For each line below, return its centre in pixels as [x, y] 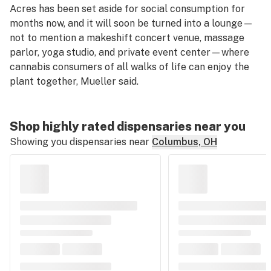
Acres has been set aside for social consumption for [127, 9]
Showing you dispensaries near [80, 142]
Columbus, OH [184, 142]
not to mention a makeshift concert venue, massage [127, 38]
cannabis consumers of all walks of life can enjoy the [129, 67]
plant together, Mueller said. [74, 81]
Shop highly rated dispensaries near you [128, 126]
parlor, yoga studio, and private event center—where [129, 52]
